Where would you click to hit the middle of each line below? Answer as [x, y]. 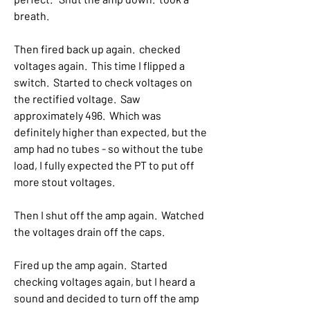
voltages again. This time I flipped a [99, 65]
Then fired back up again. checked [97, 49]
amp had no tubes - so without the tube [109, 148]
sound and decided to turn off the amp [107, 298]
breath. [31, 16]
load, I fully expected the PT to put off [104, 165]
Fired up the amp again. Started [91, 265]
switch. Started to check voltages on [103, 82]
